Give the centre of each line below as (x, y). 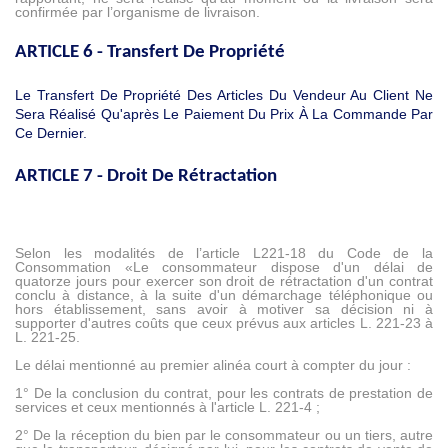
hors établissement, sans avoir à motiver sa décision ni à (224, 309)
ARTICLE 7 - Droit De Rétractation (146, 177)
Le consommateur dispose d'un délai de (282, 267)
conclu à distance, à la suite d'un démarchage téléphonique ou (224, 295)
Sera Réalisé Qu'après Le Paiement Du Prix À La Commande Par (224, 114)
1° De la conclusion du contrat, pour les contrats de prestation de (224, 393)
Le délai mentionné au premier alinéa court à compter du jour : (213, 365)
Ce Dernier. (51, 133)
